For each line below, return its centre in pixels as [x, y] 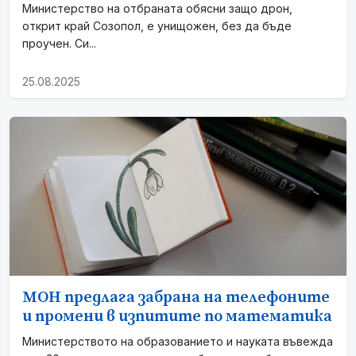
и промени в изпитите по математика [177, 316]
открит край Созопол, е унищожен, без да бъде [157, 25]
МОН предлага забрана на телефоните [176, 297]
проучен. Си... [59, 43]
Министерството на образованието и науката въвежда [178, 341]
